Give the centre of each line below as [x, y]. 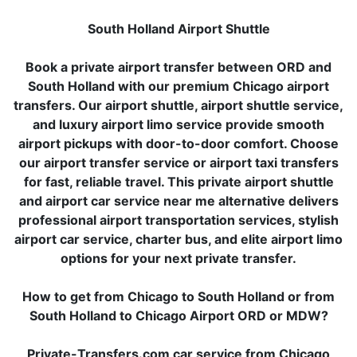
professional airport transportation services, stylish [178, 220]
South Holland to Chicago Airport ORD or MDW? [178, 316]
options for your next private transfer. [178, 258]
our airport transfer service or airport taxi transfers [178, 163]
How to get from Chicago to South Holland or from [178, 296]
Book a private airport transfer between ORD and [178, 67]
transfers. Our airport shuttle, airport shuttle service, [178, 105]
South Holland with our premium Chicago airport [178, 86]
